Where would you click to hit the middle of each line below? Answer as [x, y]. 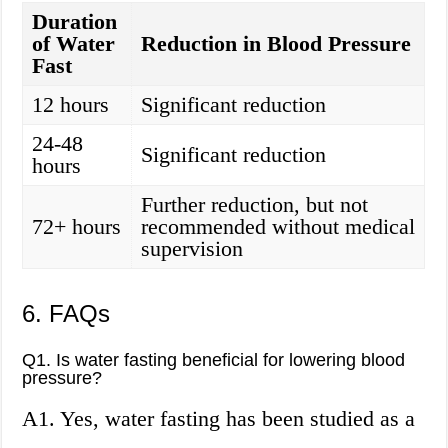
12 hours [71, 105]
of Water [74, 44]
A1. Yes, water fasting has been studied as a [219, 419]
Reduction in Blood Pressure [276, 44]
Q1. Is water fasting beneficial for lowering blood [214, 360]
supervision [192, 249]
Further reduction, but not [255, 205]
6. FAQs [66, 314]
